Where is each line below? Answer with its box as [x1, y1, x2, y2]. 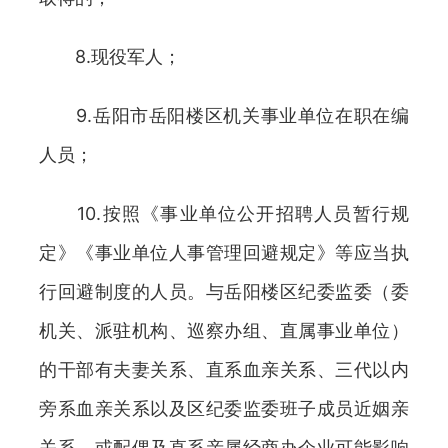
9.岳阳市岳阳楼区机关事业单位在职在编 [39, 105, 409, 126]
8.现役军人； [39, 46, 181, 67]
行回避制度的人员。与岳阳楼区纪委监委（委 [39, 281, 409, 302]
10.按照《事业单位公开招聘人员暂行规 [39, 203, 409, 224]
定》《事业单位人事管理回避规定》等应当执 [39, 242, 409, 263]
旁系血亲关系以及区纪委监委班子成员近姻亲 [39, 398, 409, 419]
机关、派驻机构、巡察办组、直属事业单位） [39, 320, 409, 341]
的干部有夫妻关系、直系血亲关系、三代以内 [39, 359, 409, 380]
